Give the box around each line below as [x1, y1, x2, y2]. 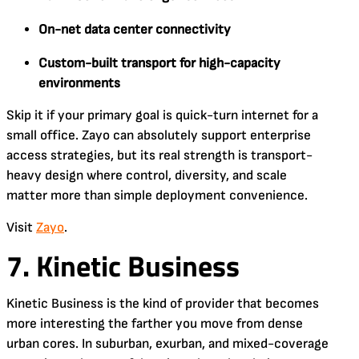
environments [38, 75, 120, 91]
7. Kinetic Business [6, 243, 240, 288]
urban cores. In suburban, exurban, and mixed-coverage [6, 335, 329, 352]
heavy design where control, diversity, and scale [6, 167, 287, 184]
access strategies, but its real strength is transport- [6, 147, 313, 163]
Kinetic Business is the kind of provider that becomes [6, 295, 319, 312]
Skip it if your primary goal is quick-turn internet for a [6, 107, 318, 123]
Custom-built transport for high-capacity [38, 54, 280, 71]
